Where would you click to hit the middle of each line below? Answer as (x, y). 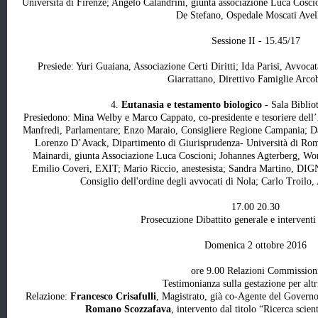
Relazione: (48, 297)
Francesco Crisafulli (113, 297)
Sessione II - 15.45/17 (256, 41)
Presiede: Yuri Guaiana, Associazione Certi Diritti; (139, 67)
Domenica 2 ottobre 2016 (256, 246)
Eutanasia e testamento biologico (192, 105)
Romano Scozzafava (128, 309)
